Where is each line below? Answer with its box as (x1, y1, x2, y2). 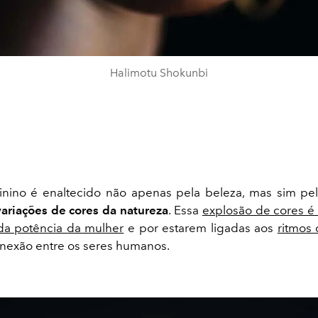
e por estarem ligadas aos (124, 221, 278, 236)
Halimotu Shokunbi (110, 66, 208, 80)
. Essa (168, 203, 202, 218)
